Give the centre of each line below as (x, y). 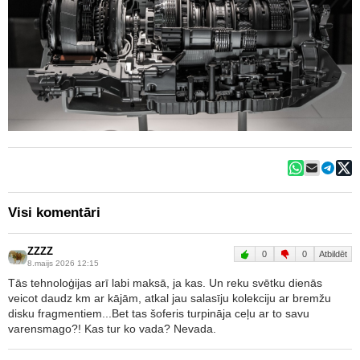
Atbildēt (333, 254)
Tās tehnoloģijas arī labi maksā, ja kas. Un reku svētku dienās (165, 283)
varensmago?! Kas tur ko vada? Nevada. (112, 329)
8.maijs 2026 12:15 (63, 264)
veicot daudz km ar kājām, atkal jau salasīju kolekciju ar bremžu (170, 299)
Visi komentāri (54, 213)
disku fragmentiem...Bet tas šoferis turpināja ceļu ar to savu (159, 314)
